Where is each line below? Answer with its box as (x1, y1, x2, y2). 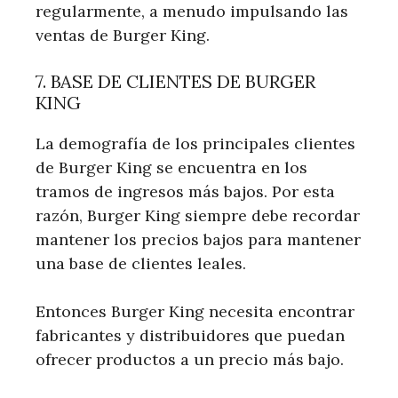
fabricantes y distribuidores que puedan (36, 324, 345, 346)
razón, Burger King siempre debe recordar (36, 204, 360, 226)
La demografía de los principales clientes (36, 132, 355, 154)
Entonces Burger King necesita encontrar (36, 300, 354, 322)
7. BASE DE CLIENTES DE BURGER (36, 69, 315, 92)
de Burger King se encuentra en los (36, 156, 307, 178)
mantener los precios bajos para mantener (36, 228, 361, 250)
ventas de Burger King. (36, 24, 210, 45)
